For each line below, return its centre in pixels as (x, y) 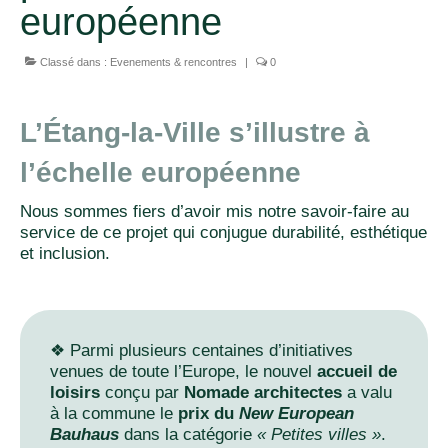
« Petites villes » (319, 435)
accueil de (357, 372)
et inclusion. (65, 254)
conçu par (142, 393)
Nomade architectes (263, 393)
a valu (367, 393)
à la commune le (114, 414)
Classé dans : (73, 62)
